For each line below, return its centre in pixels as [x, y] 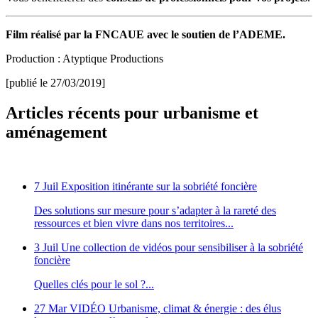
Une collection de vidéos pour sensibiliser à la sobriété [182, 248]
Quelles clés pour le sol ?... [94, 285]
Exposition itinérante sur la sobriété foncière [159, 187]
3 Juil [46, 248]
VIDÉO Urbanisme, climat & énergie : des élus [175, 309]
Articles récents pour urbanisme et [132, 113]
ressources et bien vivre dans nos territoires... [134, 224]
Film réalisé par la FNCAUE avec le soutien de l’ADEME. [146, 35]
